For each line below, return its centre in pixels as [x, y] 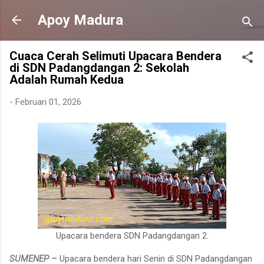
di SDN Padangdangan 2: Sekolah [99, 68]
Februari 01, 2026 [48, 102]
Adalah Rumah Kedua [67, 80]
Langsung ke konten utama [132, 15]
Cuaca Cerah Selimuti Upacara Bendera [115, 56]
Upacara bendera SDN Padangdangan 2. [132, 235]
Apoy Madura [80, 20]
